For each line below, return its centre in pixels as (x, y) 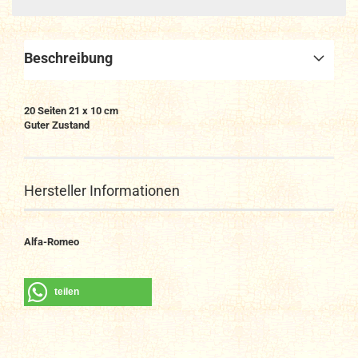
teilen (67, 292)
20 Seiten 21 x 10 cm (71, 111)
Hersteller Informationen (102, 191)
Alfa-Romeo (52, 242)
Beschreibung (68, 58)
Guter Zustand (57, 125)
